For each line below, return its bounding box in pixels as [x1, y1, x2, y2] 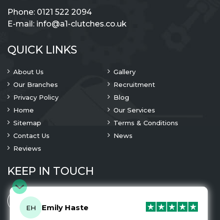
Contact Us [13, 132, 50, 140]
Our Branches [13, 81, 58, 89]
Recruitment [113, 81, 156, 89]
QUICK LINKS [7, 43, 77, 57]
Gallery [113, 68, 136, 76]
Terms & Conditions [113, 119, 179, 127]
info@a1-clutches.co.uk [36, 19, 127, 29]
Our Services [113, 106, 156, 114]
